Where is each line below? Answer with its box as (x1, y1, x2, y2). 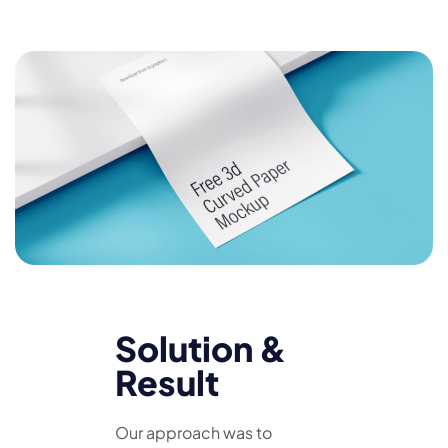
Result (115, 361, 219, 405)
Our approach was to (115, 422, 272, 444)
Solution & (115, 327, 287, 371)
